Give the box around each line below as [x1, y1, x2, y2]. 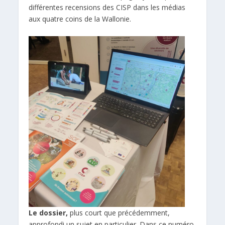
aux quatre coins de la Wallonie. [29, 14, 132, 24]
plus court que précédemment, [68, 207, 170, 217]
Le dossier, [29, 207, 68, 217]
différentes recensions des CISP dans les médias [29, 3, 186, 13]
